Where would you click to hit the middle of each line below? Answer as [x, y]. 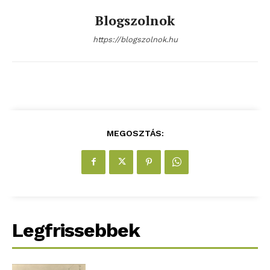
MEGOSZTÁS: [135, 133]
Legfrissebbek [76, 230]
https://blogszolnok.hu [135, 39]
